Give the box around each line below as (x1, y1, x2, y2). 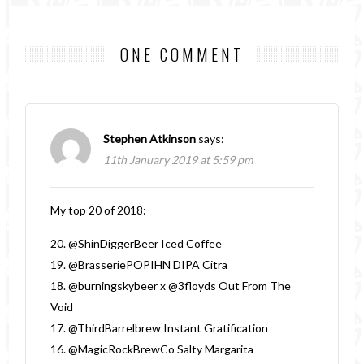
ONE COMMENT (119, 41, 245, 67)
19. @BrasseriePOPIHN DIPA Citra (50, 257, 228, 271)
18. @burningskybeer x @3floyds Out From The (50, 278, 292, 292)
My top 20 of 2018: (50, 202, 147, 217)
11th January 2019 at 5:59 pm (103, 152, 253, 167)
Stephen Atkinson (103, 131, 197, 145)
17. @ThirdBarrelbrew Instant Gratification (50, 320, 269, 335)
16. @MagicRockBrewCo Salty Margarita (50, 341, 254, 356)
